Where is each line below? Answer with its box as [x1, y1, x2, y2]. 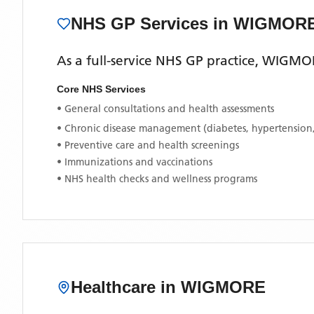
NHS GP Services [71, 14, 213, 33]
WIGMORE [181, 278, 266, 296]
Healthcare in [71, 278, 181, 296]
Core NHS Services [57, 83, 146, 95]
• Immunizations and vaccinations [57, 156, 212, 168]
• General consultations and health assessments [57, 102, 274, 115]
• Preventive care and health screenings [57, 139, 239, 151]
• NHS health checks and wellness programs [57, 172, 257, 185]
